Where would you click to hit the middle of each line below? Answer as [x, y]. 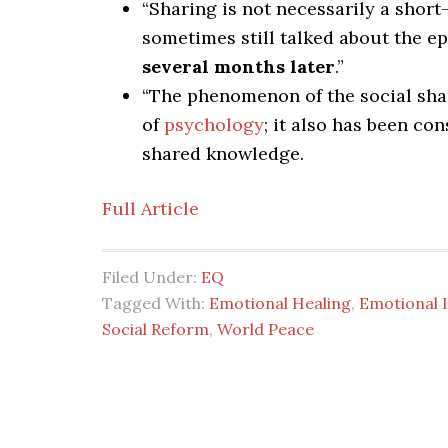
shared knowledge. [223, 153]
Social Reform [155, 329]
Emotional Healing [280, 303]
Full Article [150, 208]
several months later [238, 66]
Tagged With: [155, 303]
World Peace [265, 329]
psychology [214, 124]
